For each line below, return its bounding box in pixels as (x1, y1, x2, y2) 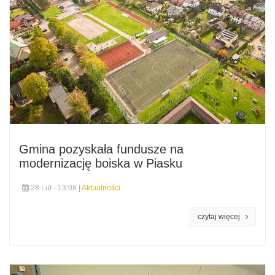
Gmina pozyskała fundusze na (19, 142, 184, 157)
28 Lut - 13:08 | (29, 184, 82, 193)
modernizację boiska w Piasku (19, 157, 182, 171)
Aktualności (82, 184, 120, 193)
